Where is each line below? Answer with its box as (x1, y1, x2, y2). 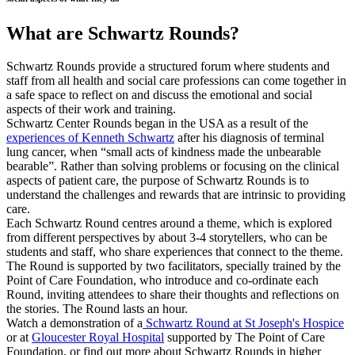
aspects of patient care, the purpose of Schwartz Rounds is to (6, 174, 309, 188)
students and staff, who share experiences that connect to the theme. (6, 245, 343, 259)
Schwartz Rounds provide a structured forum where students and (6, 59, 330, 74)
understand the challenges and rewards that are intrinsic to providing (6, 188, 345, 202)
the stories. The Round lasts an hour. (6, 302, 188, 316)
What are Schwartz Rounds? (6, 22, 239, 44)
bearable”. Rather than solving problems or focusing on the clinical (6, 159, 339, 174)
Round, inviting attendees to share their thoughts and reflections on (6, 288, 339, 302)
